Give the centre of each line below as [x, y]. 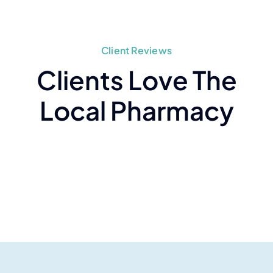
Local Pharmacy [136, 110]
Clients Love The [136, 80]
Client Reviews [136, 51]
